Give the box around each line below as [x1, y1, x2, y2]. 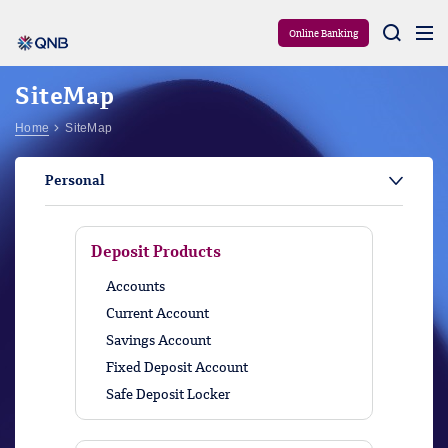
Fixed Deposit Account [106, 361, 248, 375]
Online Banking [289, 29, 358, 39]
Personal [45, 174, 105, 188]
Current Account [106, 307, 209, 321]
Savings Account [106, 334, 211, 348]
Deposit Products [91, 245, 221, 261]
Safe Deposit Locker [106, 388, 230, 402]
